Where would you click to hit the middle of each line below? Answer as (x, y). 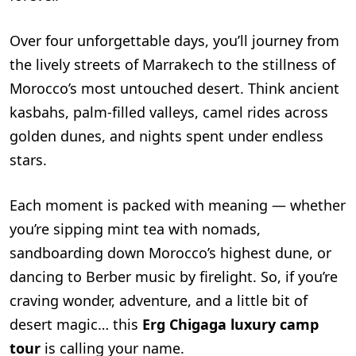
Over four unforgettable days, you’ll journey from (174, 41)
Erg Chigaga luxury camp (230, 324)
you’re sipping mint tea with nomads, (135, 229)
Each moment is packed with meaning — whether (178, 205)
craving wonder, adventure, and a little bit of (159, 300)
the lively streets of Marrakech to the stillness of (172, 64)
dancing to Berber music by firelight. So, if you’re (174, 277)
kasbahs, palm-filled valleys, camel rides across (169, 112)
